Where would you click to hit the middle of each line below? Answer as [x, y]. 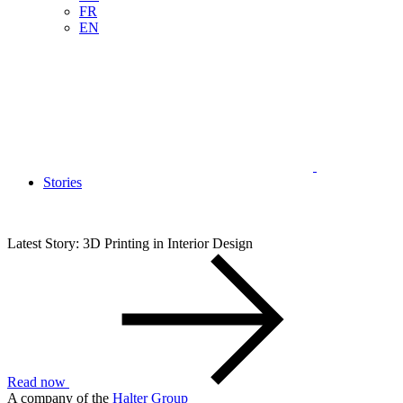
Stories [63, 183]
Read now [36, 382]
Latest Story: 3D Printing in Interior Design [130, 244]
